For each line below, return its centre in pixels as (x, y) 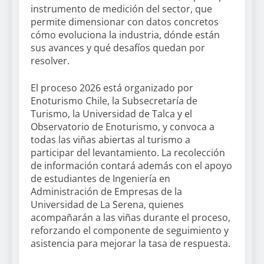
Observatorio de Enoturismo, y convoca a (123, 127)
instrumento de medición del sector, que (121, 9)
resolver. (50, 61)
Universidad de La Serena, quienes (107, 205)
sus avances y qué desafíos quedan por (118, 48)
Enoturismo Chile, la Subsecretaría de (114, 101)
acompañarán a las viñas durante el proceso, (131, 218)
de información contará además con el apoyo (131, 166)
